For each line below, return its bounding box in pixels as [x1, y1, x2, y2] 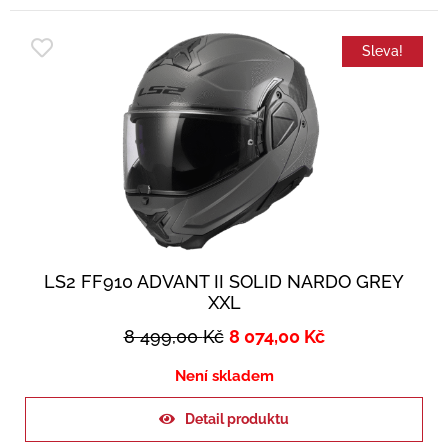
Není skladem [174, 366, 274, 385]
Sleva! [362, 42, 403, 59]
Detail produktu [185, 410, 289, 427]
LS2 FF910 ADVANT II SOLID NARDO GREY [44, 270, 404, 292]
